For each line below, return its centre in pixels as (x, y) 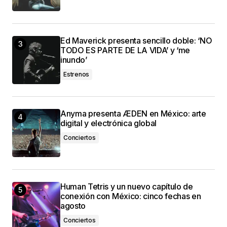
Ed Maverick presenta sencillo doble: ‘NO (136, 40)
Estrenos (77, 74)
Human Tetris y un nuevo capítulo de (127, 186)
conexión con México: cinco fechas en (131, 196)
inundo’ (74, 60)
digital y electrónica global (109, 123)
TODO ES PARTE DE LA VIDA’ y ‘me (125, 50)
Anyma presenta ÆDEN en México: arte (133, 113)
